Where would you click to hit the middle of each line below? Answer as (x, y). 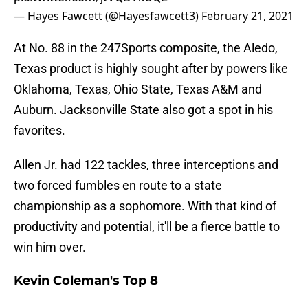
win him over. (50, 247)
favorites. (40, 131)
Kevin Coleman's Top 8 (86, 281)
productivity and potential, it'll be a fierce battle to (147, 227)
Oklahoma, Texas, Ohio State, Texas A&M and (138, 89)
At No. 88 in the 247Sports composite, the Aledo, (146, 48)
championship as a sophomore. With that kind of (145, 206)
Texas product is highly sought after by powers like (151, 69)
